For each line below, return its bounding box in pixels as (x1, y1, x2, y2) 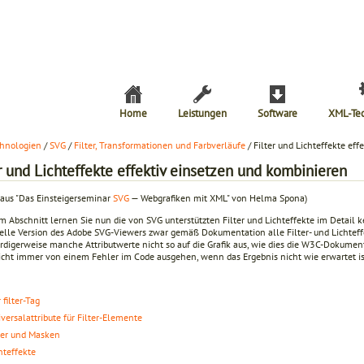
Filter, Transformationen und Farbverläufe (74, 139, 245, 151)
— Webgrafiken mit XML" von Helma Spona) (129, 191, 307, 204)
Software (258, 106, 297, 120)
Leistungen (178, 106, 227, 120)
